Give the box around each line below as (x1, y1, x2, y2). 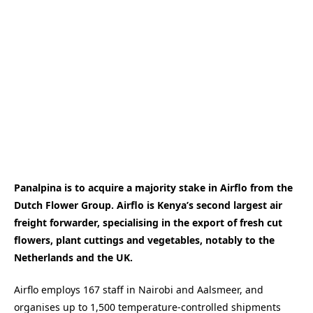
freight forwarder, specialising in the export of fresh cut (14, 215, 282, 229)
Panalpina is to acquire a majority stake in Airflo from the (14, 180, 293, 194)
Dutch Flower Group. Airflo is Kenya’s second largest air (14, 198, 282, 212)
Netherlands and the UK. (14, 250, 133, 264)
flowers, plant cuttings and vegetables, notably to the (14, 233, 275, 247)
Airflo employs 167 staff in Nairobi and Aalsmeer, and (14, 283, 263, 297)
